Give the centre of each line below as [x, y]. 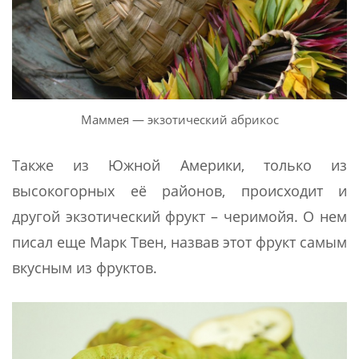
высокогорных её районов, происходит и [179, 191]
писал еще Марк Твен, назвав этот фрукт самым [179, 242]
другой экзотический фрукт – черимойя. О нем [179, 217]
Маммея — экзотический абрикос [179, 120]
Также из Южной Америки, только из [179, 165]
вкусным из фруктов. [85, 268]
